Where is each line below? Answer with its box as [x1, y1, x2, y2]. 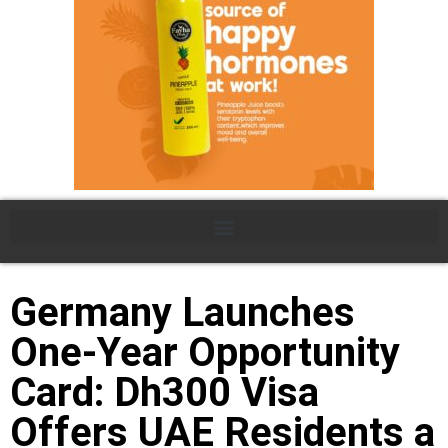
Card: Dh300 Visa [10, 369, 319, 417]
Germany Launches [10, 289, 355, 337]
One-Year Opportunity [10, 329, 400, 377]
